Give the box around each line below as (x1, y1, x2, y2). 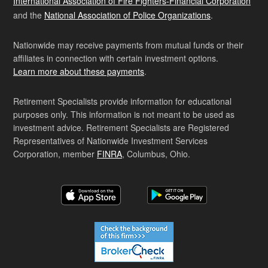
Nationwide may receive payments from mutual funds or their (13, 39, 243, 51)
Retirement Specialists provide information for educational (13, 95, 232, 108)
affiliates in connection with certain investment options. (13, 52, 218, 65)
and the (13, 9, 44, 22)
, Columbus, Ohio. (122, 148, 190, 160)
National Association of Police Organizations (44, 9, 211, 22)
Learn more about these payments (13, 65, 144, 78)
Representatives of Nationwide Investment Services (13, 135, 208, 147)
